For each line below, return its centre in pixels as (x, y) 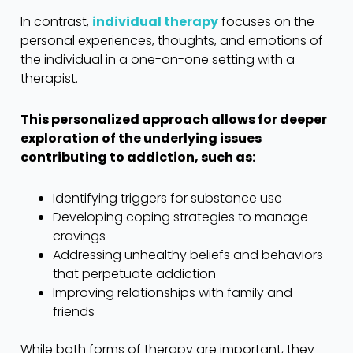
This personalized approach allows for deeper (174, 119)
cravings (79, 236)
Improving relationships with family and (172, 292)
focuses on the (266, 21)
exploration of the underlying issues (141, 138)
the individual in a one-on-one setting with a (158, 59)
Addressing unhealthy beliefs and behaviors (188, 255)
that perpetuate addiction (134, 273)
